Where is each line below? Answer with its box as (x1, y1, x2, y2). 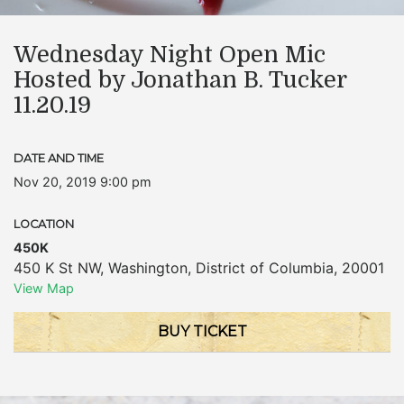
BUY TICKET (157, 323, 247, 340)
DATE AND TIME (14, 151, 104, 165)
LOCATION (14, 217, 74, 231)
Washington (108, 259, 188, 277)
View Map (14, 280, 74, 296)
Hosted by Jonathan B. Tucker (14, 67, 346, 93)
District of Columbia (196, 259, 334, 277)
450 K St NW (14, 259, 100, 277)
